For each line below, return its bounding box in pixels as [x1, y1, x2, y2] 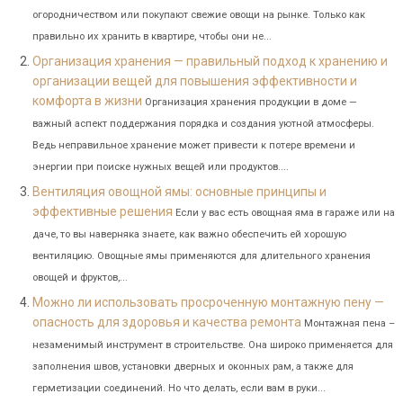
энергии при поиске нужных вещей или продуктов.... [31, 160, 289, 173]
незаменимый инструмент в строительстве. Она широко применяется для [31, 338, 393, 351]
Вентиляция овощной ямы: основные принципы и [31, 184, 327, 199]
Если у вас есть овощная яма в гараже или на [175, 206, 395, 219]
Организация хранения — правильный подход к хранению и [31, 53, 388, 68]
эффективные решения [31, 203, 173, 219]
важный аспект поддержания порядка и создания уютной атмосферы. [31, 117, 374, 130]
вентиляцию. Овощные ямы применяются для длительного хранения [31, 249, 371, 262]
